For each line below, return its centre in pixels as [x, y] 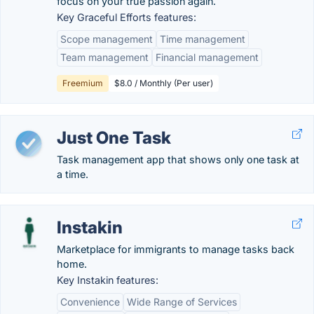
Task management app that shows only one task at [178, 159]
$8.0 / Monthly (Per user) [164, 83]
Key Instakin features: [108, 280]
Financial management [207, 57]
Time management [203, 39]
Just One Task [114, 138]
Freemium [83, 83]
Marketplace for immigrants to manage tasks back [176, 249]
